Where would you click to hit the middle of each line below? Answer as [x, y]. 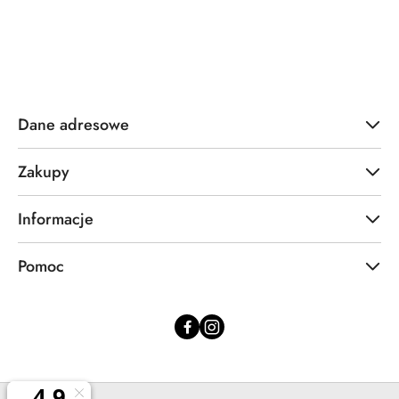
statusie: [157, 15]
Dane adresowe [73, 125]
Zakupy [44, 172]
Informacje [56, 219]
